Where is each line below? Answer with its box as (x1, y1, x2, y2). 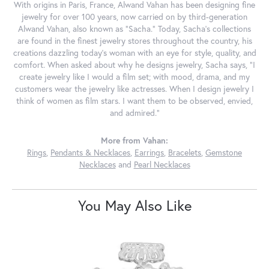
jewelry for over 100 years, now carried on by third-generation (22, 11, 247, 23)
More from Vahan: (101, 135, 168, 147)
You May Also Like (77, 196, 192, 216)
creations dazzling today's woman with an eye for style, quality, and (13, 47, 256, 59)
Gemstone (205, 147, 242, 159)
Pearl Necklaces (133, 159, 190, 171)
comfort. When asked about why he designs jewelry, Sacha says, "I (14, 59, 255, 71)
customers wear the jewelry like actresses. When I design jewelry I (15, 83, 254, 95)
